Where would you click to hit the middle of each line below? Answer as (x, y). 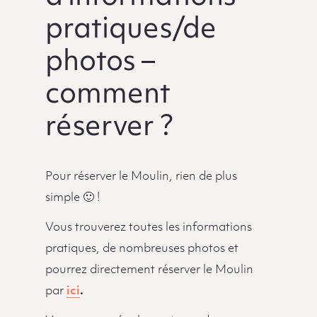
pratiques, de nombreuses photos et (142, 249)
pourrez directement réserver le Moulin (149, 270)
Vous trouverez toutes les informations (148, 227)
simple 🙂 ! (72, 198)
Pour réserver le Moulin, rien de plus (141, 177)
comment (108, 96)
